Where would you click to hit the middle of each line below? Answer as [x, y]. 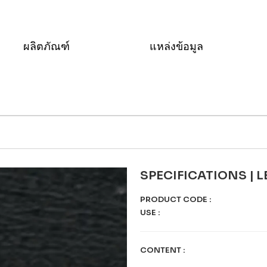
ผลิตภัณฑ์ [48, 46]
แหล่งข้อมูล [178, 46]
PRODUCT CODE [175, 199]
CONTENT [162, 250]
